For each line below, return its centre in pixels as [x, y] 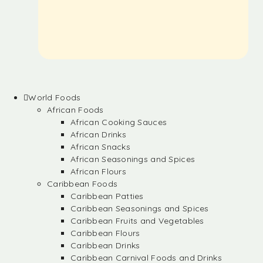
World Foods [55, 97]
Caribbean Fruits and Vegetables [137, 221]
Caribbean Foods [82, 184]
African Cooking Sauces [119, 122]
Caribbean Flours [105, 233]
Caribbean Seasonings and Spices [140, 208]
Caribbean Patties [107, 196]
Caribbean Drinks [105, 245]
